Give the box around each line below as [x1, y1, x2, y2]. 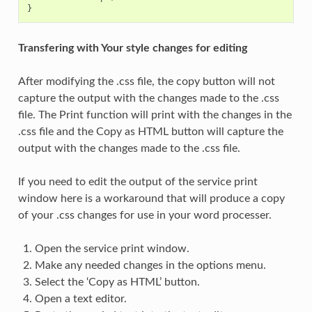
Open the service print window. [34, 243, 189, 255]
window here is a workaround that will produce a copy [17, 193, 285, 205]
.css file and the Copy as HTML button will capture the [17, 126, 283, 138]
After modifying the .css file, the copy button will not [17, 76, 275, 88]
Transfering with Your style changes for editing [17, 42, 247, 54]
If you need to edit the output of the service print [17, 176, 258, 188]
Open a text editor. [34, 293, 127, 305]
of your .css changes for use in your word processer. [17, 210, 272, 221]
